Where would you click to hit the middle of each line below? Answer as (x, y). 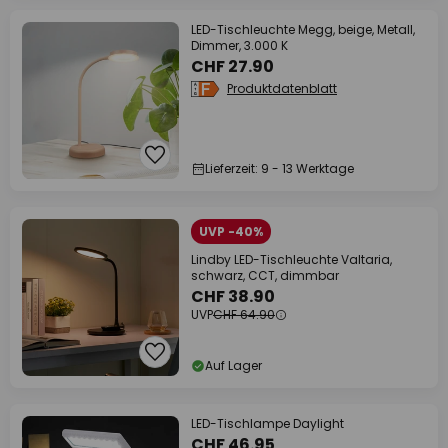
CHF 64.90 (244, 314)
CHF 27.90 (232, 66)
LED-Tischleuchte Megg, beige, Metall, (303, 29)
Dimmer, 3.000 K (239, 45)
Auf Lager (233, 365)
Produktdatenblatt (282, 88)
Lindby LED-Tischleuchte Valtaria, (291, 259)
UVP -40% (231, 231)
